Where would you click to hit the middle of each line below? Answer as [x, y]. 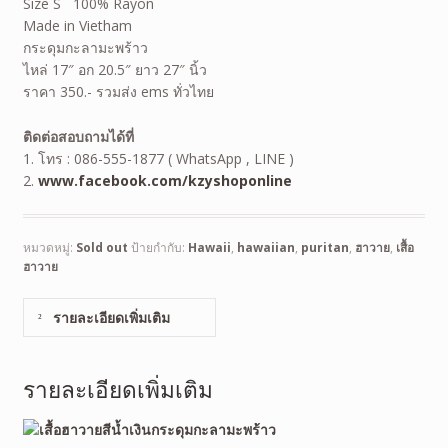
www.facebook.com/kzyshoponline [164, 180]
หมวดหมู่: [49, 247]
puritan [324, 247]
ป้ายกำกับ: [159, 247]
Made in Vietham [77, 26]
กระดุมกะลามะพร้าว [85, 48]
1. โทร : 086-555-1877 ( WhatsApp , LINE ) [158, 158]
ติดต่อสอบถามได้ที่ [78, 136]
